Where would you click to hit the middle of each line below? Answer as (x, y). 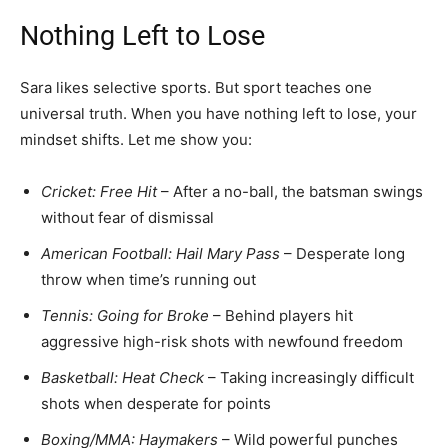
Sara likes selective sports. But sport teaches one (196, 87)
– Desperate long (342, 253)
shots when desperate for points (156, 403)
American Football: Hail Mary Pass (160, 253)
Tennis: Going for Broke (125, 315)
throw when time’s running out (148, 279)
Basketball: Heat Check (122, 377)
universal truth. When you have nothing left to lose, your (218, 113)
